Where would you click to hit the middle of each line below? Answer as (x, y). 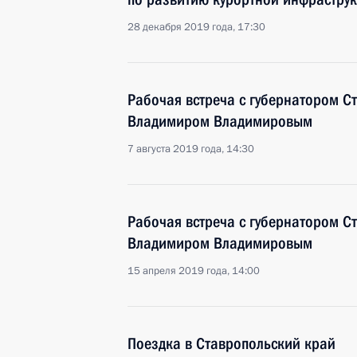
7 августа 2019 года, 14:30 (191, 149)
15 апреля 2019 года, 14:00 (194, 271)
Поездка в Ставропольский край (231, 343)
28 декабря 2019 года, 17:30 (196, 27)
